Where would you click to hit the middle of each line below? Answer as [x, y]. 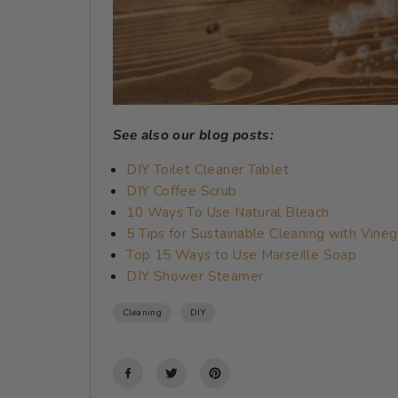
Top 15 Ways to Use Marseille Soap [243, 254]
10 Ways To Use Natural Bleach [228, 211]
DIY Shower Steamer [195, 275]
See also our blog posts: [194, 134]
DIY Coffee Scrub [182, 190]
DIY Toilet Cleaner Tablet [208, 169]
